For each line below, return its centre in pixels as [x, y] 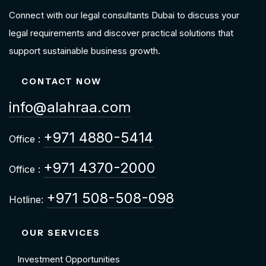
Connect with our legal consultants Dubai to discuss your [124, 15]
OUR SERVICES [61, 233]
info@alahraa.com [70, 107]
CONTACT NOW [61, 82]
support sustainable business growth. [85, 51]
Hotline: [28, 200]
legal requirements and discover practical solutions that [121, 33]
